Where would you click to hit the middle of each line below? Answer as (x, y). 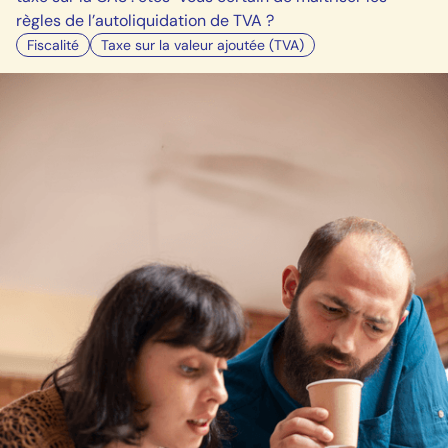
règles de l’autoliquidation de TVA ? (145, 20)
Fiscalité (53, 45)
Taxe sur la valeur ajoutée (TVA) (202, 45)
